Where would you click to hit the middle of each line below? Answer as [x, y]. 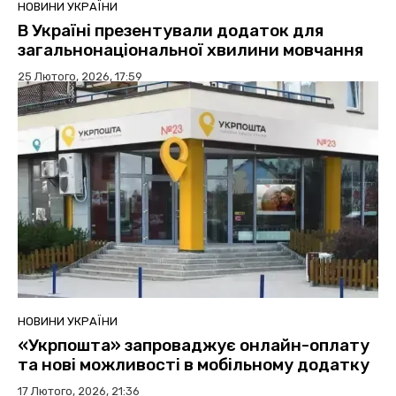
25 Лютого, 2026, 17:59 [80, 76]
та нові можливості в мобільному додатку [194, 364]
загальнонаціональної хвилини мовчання [190, 49]
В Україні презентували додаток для [171, 30]
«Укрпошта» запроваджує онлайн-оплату [194, 345]
